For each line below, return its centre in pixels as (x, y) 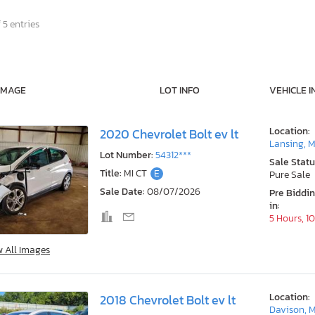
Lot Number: (127, 155)
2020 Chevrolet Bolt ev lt (169, 135)
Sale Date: (122, 192)
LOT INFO (179, 91)
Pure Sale (290, 175)
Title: (111, 174)
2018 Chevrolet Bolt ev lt (168, 300)
